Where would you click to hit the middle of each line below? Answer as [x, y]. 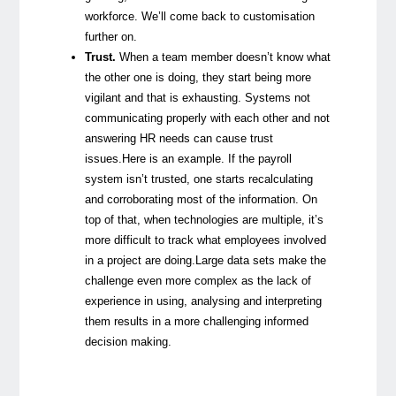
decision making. [129, 341]
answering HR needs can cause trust [179, 138]
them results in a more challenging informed [197, 321]
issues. [104, 158]
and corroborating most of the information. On [202, 199]
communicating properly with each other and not [208, 118]
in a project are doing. [141, 260]
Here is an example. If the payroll [207, 158]
